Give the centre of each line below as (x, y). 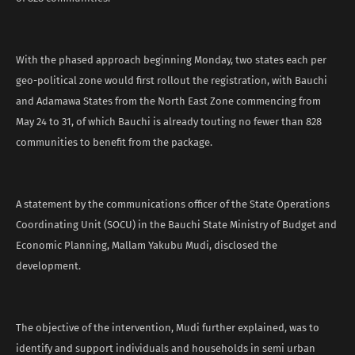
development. (48, 265)
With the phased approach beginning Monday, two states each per (171, 59)
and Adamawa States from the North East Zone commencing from (168, 101)
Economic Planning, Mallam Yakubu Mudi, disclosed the (147, 245)
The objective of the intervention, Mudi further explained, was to (168, 327)
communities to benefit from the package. (114, 142)
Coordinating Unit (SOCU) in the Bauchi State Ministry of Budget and (176, 224)
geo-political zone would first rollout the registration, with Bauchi (172, 80)
